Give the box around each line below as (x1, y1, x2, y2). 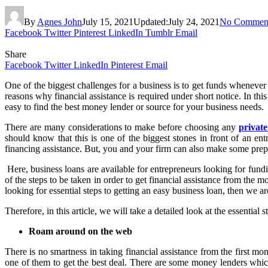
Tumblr (145, 27, 173, 38)
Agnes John (37, 16, 82, 27)
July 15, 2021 (82, 16, 133, 27)
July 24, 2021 (168, 16, 220, 27)
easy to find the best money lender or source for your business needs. (5, 101, 264, 112)
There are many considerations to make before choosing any (5, 121, 239, 132)
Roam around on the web (29, 226, 132, 236)
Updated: (133, 16, 168, 27)
